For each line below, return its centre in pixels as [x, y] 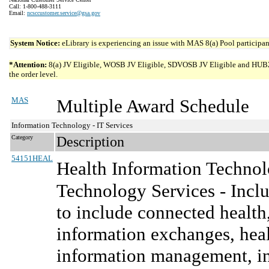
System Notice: [36, 43]
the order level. [33, 74]
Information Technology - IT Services [72, 125]
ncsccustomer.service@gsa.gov [64, 13]
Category [22, 137]
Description [90, 142]
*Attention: [28, 65]
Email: [18, 13]
